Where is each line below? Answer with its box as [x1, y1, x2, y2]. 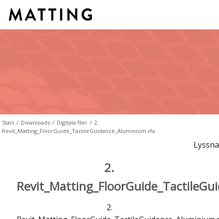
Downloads [21, 118, 50, 126]
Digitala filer [57, 118, 88, 126]
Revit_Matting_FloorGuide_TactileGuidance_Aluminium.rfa [2, 127, 155, 134]
